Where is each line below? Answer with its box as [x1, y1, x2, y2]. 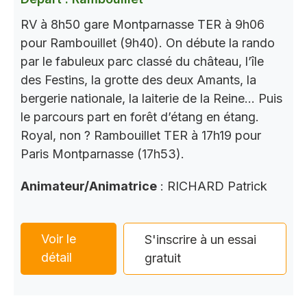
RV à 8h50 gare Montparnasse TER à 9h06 [21, 17, 265, 32]
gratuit [145, 251, 182, 266]
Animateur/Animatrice [21, 179, 157, 194]
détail [41, 250, 72, 265]
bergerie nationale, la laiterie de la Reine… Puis [21, 91, 282, 106]
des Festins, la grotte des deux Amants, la [21, 73, 256, 88]
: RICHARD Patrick [157, 179, 267, 194]
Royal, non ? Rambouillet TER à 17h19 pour [21, 128, 261, 143]
